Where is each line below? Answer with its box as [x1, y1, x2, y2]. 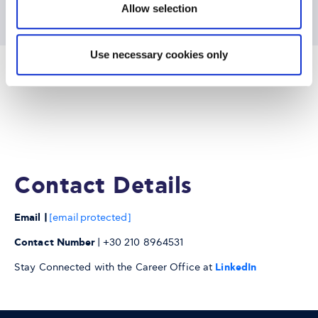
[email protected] [48, 212, 131, 224]
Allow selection [121, 1, 197, 14]
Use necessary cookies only [90, 48, 228, 61]
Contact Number [14, 236, 96, 249]
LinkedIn [215, 261, 257, 274]
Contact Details [14, 172, 192, 202]
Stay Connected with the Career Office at [14, 261, 216, 273]
